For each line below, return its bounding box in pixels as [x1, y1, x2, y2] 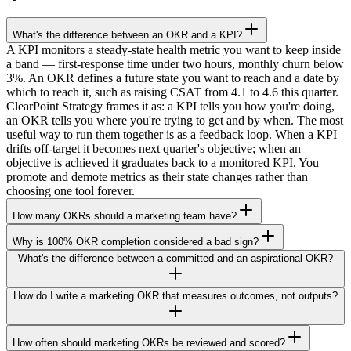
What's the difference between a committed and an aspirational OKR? [18, 251, 333, 264]
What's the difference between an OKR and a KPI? [13, 28, 242, 41]
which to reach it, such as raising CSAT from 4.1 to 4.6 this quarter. [6, 85, 338, 99]
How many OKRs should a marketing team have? [13, 209, 237, 222]
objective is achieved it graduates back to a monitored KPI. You [6, 155, 319, 169]
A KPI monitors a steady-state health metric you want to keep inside [6, 42, 341, 56]
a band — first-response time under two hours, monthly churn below [6, 56, 344, 71]
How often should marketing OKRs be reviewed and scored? [13, 336, 285, 349]
